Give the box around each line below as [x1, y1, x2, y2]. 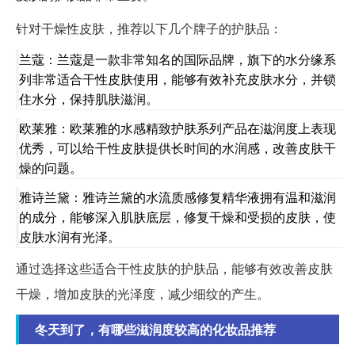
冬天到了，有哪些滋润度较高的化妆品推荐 [35, 320, 276, 339]
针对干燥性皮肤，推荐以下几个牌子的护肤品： [16, 19, 282, 38]
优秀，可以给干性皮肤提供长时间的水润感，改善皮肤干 [19, 139, 336, 158]
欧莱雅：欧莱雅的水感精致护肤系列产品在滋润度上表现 [19, 119, 336, 138]
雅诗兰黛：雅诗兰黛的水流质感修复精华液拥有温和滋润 [19, 188, 336, 207]
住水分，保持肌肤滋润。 [19, 90, 158, 109]
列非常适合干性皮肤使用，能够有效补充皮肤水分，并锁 [19, 70, 336, 89]
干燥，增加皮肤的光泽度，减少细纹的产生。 [16, 284, 269, 303]
